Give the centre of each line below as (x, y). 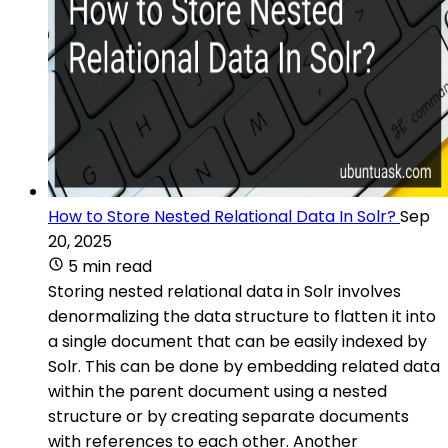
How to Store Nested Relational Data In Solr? (222, 216)
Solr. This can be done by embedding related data (244, 366)
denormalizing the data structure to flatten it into (242, 316)
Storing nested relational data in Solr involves (224, 291)
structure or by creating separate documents (228, 416)
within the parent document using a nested (217, 391)
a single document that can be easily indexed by (237, 341)
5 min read (110, 266)
